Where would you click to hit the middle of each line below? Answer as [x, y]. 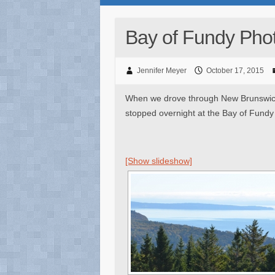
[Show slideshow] [159, 161]
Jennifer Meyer [161, 71]
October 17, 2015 [235, 71]
